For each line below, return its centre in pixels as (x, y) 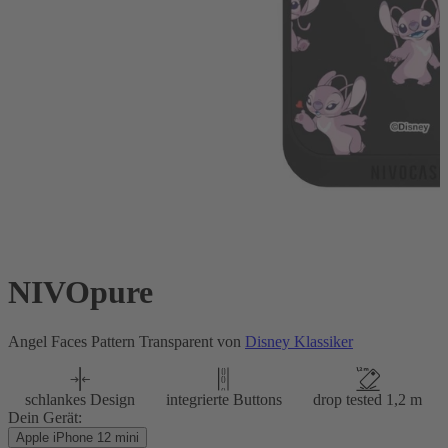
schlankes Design (79, 399)
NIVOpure (80, 292)
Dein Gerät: (45, 417)
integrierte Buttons (223, 399)
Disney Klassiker (299, 341)
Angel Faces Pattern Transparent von (126, 341)
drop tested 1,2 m (368, 399)
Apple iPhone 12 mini (77, 437)
